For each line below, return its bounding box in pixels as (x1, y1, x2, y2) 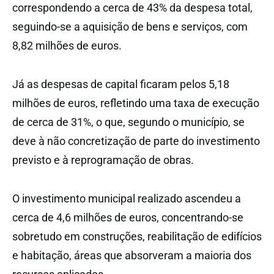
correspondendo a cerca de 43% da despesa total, (12, 1, 253, 15)
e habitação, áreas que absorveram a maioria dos (12, 249, 251, 262)
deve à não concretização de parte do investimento (12, 135, 260, 148)
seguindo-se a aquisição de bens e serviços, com (12, 20, 248, 34)
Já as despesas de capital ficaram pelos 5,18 (12, 78, 229, 91)
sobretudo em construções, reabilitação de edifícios (12, 230, 262, 243)
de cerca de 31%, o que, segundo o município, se (12, 116, 245, 129)
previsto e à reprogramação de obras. (12, 154, 194, 167)
